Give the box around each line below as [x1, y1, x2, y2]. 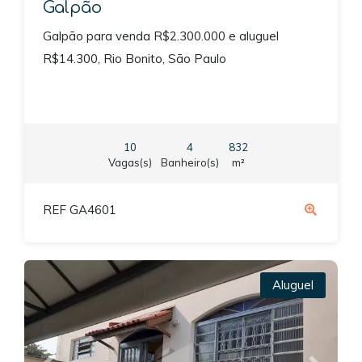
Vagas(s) [107, 155, 152, 169]
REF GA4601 [42, 202, 116, 218]
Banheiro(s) [161, 155, 220, 169]
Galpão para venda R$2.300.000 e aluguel [42, 28, 279, 44]
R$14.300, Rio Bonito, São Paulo [42, 51, 226, 67]
